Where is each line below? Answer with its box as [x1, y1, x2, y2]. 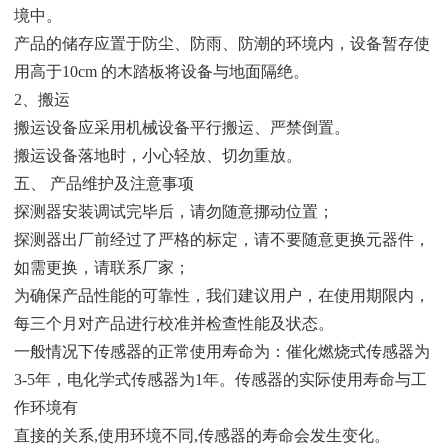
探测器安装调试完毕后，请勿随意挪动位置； [14, 202, 334, 220]
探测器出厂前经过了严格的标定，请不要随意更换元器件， [14, 230, 430, 248]
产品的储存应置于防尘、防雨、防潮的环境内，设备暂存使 [14, 34, 430, 52]
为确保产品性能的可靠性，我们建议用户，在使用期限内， [14, 286, 430, 304]
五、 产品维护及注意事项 [14, 174, 194, 192]
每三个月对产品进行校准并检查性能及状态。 [14, 314, 334, 332]
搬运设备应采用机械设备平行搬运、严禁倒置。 [14, 118, 350, 136]
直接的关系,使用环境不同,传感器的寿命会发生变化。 [14, 426, 390, 444]
